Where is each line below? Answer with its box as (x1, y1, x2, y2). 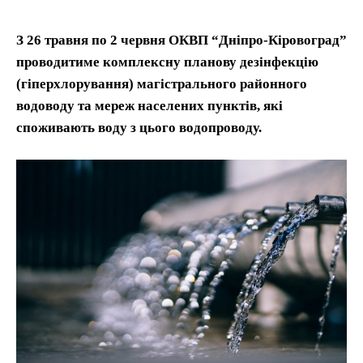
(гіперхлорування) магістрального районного (16, 75, 307, 92)
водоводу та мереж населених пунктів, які (16, 97, 283, 113)
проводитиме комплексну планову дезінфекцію (16, 53, 318, 70)
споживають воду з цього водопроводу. (16, 119, 262, 135)
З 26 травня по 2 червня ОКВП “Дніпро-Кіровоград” (16, 32, 347, 48)
